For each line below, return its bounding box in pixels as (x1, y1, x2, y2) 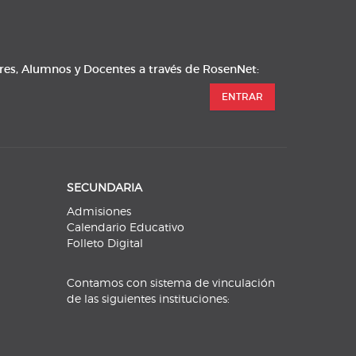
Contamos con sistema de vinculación (66, 276, 275, 290)
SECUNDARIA (66, 180, 142, 195)
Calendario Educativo (66, 220, 184, 234)
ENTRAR (222, 91, 263, 103)
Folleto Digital (66, 236, 143, 250)
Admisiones (66, 204, 131, 219)
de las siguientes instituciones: (66, 292, 230, 306)
